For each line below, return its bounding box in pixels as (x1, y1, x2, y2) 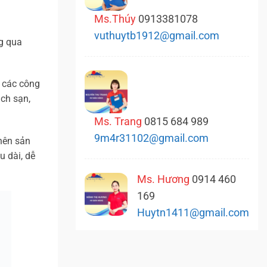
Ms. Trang (94, 115, 144, 128)
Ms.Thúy (94, 13, 138, 25)
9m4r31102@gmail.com (94, 132, 209, 144)
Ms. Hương (137, 173, 192, 185)
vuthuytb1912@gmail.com (94, 29, 219, 42)
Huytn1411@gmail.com (137, 206, 249, 219)
